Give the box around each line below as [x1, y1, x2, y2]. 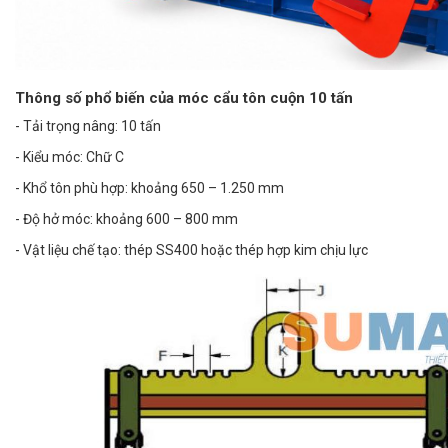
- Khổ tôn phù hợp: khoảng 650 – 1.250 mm [15, 180, 284, 196]
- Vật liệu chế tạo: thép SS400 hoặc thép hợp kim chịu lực [15, 242, 368, 258]
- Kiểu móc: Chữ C [15, 149, 124, 165]
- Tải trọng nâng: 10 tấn [15, 118, 161, 134]
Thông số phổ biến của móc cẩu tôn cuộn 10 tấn [15, 89, 353, 107]
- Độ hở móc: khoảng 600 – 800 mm [15, 211, 238, 227]
